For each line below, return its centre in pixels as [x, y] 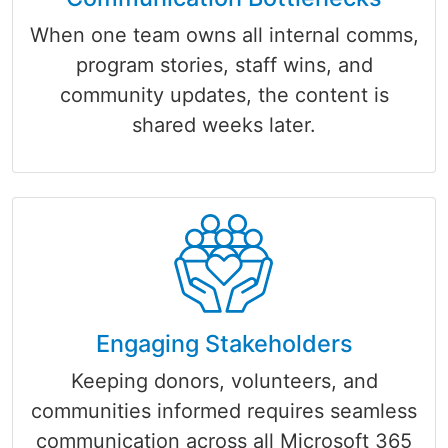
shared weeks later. [224, 124]
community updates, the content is [224, 94]
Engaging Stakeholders [224, 343]
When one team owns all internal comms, [224, 34]
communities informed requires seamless [224, 410]
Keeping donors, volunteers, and [224, 380]
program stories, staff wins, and [224, 64]
